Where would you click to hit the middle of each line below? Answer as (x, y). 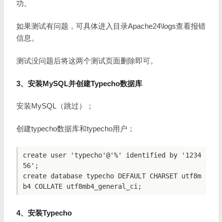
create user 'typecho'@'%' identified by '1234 (112, 155)
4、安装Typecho (44, 213)
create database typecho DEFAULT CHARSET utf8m (112, 176)
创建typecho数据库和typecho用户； (76, 129)
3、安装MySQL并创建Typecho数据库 (79, 83)
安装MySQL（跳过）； (55, 106)
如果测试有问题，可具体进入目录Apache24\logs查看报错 (111, 26)
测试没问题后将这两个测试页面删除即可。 (87, 60)
